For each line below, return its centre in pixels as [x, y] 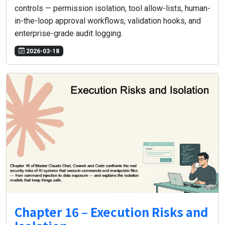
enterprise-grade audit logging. [69, 34]
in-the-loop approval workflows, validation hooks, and [108, 21]
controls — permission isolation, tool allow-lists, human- [113, 9]
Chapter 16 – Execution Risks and [111, 211]
